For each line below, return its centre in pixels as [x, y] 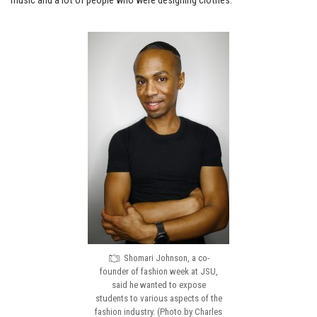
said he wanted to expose [158, 285]
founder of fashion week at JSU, [158, 272]
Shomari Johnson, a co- [166, 258]
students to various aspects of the [158, 299]
